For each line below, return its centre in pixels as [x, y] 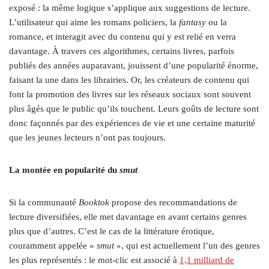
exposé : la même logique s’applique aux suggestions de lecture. [130, 8]
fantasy [192, 23]
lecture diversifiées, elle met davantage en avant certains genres [128, 217]
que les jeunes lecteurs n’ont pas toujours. [89, 138]
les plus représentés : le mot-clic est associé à [94, 260]
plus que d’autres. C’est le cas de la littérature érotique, [112, 231]
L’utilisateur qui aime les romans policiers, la [94, 23]
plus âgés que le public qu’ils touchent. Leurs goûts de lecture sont [134, 109]
